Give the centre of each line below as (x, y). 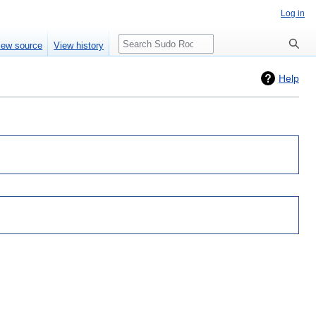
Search (138, 41)
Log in (293, 13)
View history (79, 46)
